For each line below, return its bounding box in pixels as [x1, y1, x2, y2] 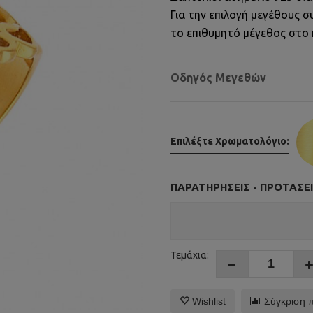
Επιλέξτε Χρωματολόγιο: [170, 136, 289, 147]
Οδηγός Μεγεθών [170, 71, 266, 84]
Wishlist [189, 296, 226, 307]
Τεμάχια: [170, 249, 209, 261]
